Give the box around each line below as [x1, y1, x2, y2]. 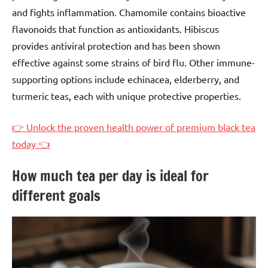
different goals [12, 185, 100, 206]
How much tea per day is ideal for [12, 166, 209, 187]
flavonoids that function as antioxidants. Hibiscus [12, 23, 219, 35]
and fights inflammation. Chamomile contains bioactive [12, 6, 246, 19]
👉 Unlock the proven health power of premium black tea [12, 121, 255, 133]
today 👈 [12, 138, 50, 150]
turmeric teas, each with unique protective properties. [12, 90, 241, 102]
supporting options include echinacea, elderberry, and [12, 73, 239, 86]
